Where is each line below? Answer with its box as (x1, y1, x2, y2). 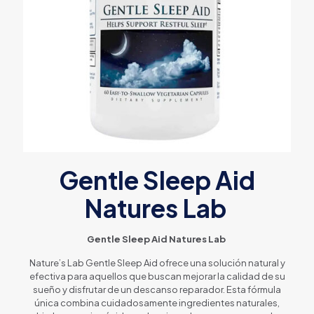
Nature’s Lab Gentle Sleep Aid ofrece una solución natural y (29, 257, 285, 268)
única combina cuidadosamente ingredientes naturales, (34, 296, 280, 308)
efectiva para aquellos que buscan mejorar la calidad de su (29, 270, 285, 282)
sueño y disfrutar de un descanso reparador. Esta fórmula (33, 283, 281, 295)
